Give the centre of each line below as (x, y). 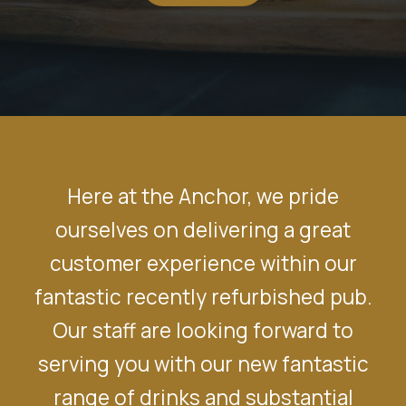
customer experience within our (203, 263)
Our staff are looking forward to (203, 330)
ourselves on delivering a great (203, 229)
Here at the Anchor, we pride (203, 196)
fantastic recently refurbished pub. (203, 296)
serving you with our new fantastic (203, 363)
